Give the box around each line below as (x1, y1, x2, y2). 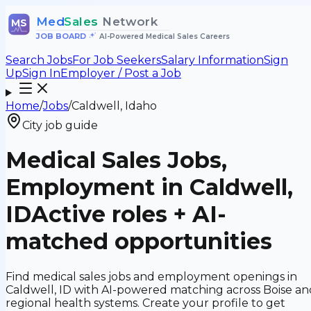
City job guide (22, 119, 98, 132)
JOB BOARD (35, 31, 86, 42)
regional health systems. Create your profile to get (6, 296, 285, 310)
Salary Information (161, 53, 264, 67)
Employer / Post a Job (60, 67, 181, 80)
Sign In (22, 67, 60, 80)
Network (102, 14, 158, 28)
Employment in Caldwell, (6, 174, 293, 201)
